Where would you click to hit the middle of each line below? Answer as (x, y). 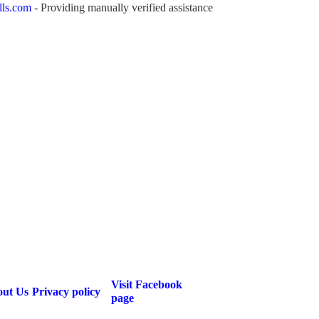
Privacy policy (66, 292)
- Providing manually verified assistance (122, 7)
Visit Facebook (147, 284)
